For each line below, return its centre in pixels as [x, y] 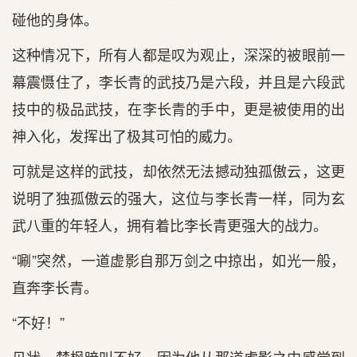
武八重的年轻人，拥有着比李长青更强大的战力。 [170, 225]
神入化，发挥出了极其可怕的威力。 [127, 135]
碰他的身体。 [55, 19]
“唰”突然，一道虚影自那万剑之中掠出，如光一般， [178, 260]
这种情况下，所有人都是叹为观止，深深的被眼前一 [178, 54]
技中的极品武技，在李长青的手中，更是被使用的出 [178, 108]
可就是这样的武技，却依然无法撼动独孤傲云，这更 [178, 171]
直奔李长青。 [55, 287]
